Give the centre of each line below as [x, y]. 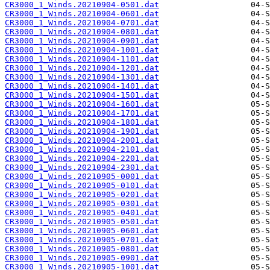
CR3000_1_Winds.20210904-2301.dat [82, 168]
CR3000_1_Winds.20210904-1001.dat [82, 50]
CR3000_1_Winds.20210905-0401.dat [82, 213]
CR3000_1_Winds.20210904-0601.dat [82, 14]
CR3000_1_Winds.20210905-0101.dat [82, 186]
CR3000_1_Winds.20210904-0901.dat [82, 41]
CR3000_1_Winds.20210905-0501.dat [82, 222]
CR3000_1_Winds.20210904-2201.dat [82, 159]
